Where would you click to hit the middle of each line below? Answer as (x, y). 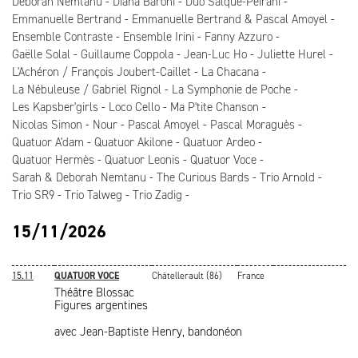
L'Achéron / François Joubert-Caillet (101, 72)
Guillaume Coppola (127, 54)
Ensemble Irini (159, 37)
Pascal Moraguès (253, 125)
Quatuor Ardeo (219, 142)
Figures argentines (101, 305)
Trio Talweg (93, 195)
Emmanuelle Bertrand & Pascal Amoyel (230, 19)
